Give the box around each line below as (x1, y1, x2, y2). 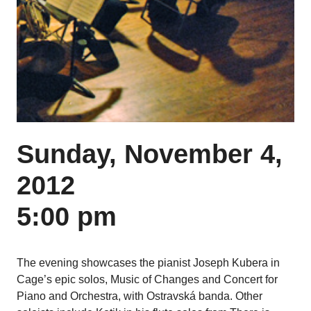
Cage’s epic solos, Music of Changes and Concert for (17, 273, 278, 285)
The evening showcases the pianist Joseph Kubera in (17, 256, 280, 269)
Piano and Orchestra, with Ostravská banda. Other (17, 289, 262, 302)
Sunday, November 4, (17, 139, 283, 169)
